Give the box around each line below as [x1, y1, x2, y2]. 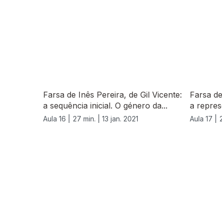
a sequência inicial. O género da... [43, 101, 167, 111]
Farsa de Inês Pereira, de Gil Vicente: [43, 90, 182, 100]
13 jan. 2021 [102, 114, 138, 123]
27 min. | [73, 114, 102, 123]
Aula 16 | [43, 114, 70, 123]
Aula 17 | [190, 114, 217, 123]
